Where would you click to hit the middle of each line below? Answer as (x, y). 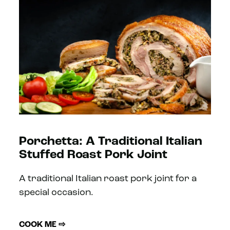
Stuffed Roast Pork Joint (93, 155)
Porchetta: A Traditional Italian (111, 142)
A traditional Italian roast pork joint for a (108, 179)
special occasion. (56, 193)
